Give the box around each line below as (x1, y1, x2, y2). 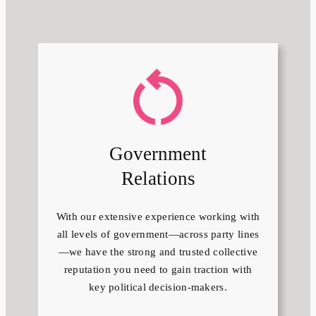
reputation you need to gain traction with (63, 264, 253, 276)
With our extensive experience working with (56, 211, 260, 223)
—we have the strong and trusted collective (58, 246, 258, 258)
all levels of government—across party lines (56, 229, 260, 241)
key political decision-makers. (88, 281, 227, 293)
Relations (121, 168, 195, 190)
